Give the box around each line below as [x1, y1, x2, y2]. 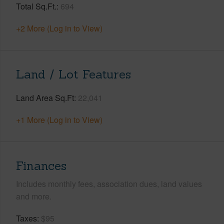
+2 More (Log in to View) [16, 22, 102, 34]
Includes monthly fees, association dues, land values [16, 177, 202, 189]
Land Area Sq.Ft [16, 91, 74, 103]
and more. [16, 190, 51, 202]
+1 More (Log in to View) [16, 113, 102, 125]
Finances [16, 157, 66, 173]
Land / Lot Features [16, 66, 131, 82]
